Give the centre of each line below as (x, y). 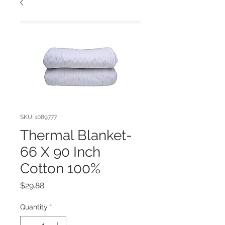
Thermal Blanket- (76, 136)
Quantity (34, 207)
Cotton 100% (60, 169)
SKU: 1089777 (38, 117)
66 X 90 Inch (60, 152)
